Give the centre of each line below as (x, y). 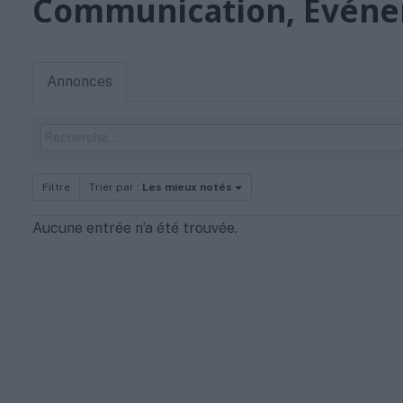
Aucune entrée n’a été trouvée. (135, 228)
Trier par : (116, 187)
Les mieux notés (187, 187)
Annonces (80, 81)
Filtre (56, 187)
